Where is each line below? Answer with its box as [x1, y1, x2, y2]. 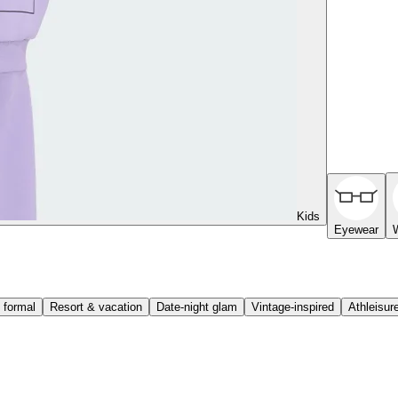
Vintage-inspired [251, 299, 334, 314]
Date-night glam [156, 299, 237, 314]
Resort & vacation [50, 299, 142, 314]
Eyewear [334, 222, 378, 236]
